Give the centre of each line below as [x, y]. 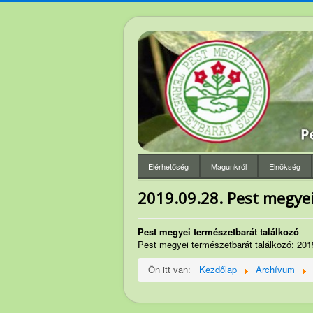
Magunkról [229, 167]
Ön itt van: [172, 270]
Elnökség [285, 167]
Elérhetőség [168, 167]
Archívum [275, 270]
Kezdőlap [218, 270]
